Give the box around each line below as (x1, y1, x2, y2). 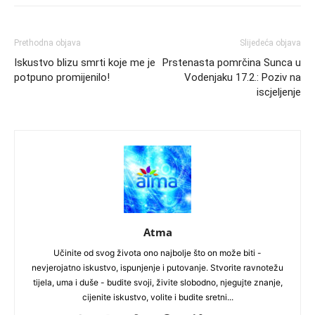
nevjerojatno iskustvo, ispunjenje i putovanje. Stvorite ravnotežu (32, 262, 283, 273)
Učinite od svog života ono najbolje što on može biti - (53, 247, 262, 258)
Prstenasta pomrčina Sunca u (162, 56, 301, 69)
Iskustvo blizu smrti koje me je (14, 56, 155, 69)
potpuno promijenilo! (14, 70, 110, 84)
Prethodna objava (14, 37, 81, 48)
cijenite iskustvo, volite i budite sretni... (82, 291, 233, 302)
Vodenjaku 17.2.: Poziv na (184, 70, 301, 84)
